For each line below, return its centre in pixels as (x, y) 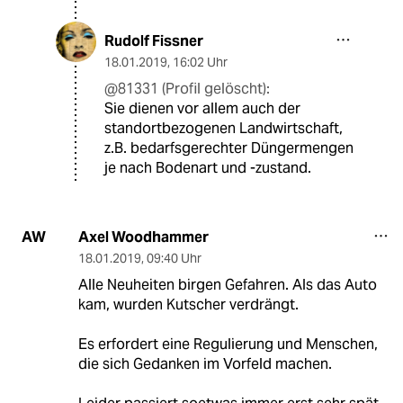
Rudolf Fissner (154, 40)
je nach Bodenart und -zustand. (208, 167)
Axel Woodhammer (143, 237)
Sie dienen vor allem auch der (202, 108)
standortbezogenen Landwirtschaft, (224, 128)
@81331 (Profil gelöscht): (187, 88)
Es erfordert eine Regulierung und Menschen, (228, 344)
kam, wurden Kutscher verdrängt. (188, 304)
